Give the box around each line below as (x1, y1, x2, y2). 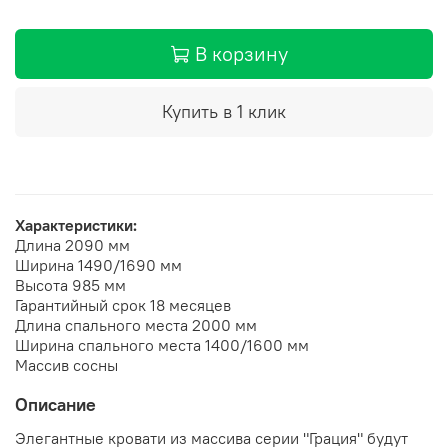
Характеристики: (15, 214, 137, 235)
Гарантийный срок (15, 294, 150, 315)
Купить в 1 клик (162, 99, 286, 123)
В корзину (195, 40, 288, 66)
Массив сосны (15, 354, 118, 375)
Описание (15, 392, 96, 416)
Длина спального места (15, 314, 192, 335)
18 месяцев (150, 294, 231, 315)
